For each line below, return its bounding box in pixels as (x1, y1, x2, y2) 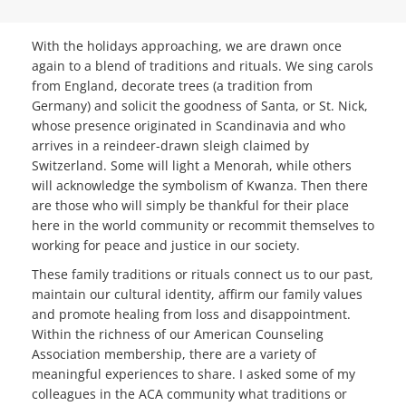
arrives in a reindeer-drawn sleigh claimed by (32, 137, 309, 155)
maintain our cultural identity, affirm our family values (32, 285, 362, 304)
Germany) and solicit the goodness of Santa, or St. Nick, (32, 97, 368, 115)
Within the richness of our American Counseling (32, 325, 324, 343)
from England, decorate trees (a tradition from (32, 77, 313, 95)
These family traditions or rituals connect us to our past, (32, 266, 373, 284)
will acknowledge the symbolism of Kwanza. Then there (32, 177, 368, 195)
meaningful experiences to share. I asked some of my (32, 365, 355, 383)
